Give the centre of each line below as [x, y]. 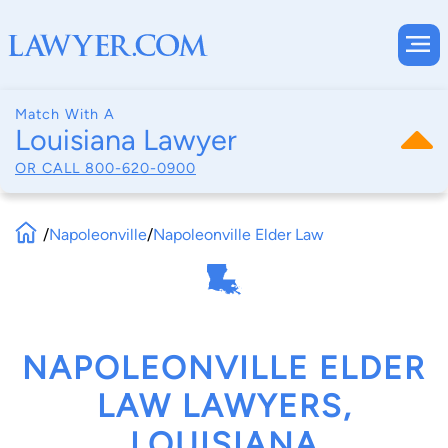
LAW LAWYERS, [224, 406]
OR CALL [50, 167]
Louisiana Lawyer [126, 140]
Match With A [65, 114]
